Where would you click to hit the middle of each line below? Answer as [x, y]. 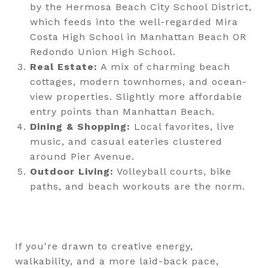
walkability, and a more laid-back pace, [117, 261]
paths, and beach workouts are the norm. [137, 186]
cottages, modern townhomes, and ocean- [138, 81]
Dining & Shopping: [80, 126]
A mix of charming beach [164, 66]
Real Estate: [63, 66]
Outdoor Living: [71, 171]
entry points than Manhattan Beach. [122, 111]
